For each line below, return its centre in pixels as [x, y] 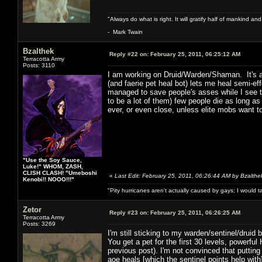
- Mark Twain [125, 32]
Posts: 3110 [39, 65]
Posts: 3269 [39, 223]
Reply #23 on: [129, 212]
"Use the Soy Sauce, [52, 160]
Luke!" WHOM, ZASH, [53, 166]
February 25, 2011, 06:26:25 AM [194, 212]
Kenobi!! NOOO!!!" [49, 179]
